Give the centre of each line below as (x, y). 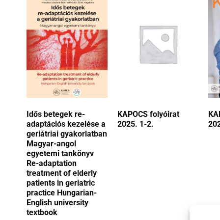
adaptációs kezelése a (66, 124)
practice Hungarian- (62, 193)
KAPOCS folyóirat (148, 114)
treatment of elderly (62, 173)
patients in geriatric (61, 183)
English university (57, 203)
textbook (42, 212)
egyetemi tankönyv (60, 153)
